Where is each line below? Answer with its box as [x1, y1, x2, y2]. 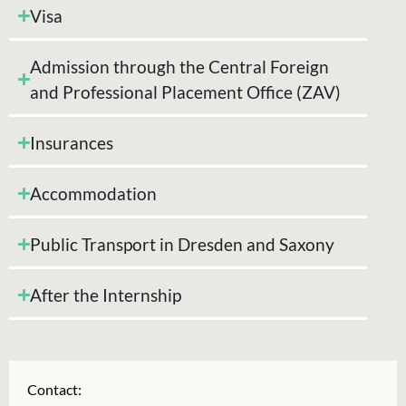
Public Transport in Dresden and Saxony [30, 233, 335, 255]
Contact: [27, 380, 82, 398]
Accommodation [30, 182, 158, 204]
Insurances [30, 131, 114, 153]
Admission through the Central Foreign [30, 55, 330, 77]
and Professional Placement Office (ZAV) [30, 81, 342, 102]
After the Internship [30, 284, 182, 305]
